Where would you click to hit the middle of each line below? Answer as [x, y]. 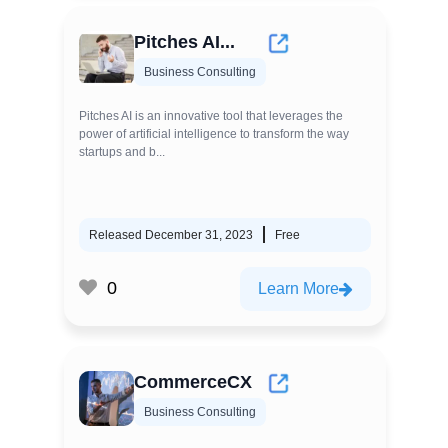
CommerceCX [193, 381]
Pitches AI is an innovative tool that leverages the [211, 115]
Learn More [298, 288]
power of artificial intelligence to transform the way [214, 133]
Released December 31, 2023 [171, 234]
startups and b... [122, 151]
